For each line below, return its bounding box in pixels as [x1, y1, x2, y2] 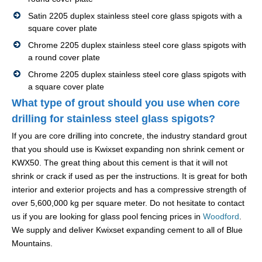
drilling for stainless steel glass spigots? [12, 113, 215, 125]
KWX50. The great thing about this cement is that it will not [12, 158, 227, 168]
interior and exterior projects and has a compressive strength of [12, 185, 246, 195]
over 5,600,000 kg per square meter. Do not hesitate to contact [12, 198, 244, 208]
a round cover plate [28, 53, 100, 63]
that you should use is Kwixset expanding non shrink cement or [12, 144, 244, 154]
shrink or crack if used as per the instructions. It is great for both [12, 171, 247, 181]
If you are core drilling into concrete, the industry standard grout [12, 131, 247, 141]
